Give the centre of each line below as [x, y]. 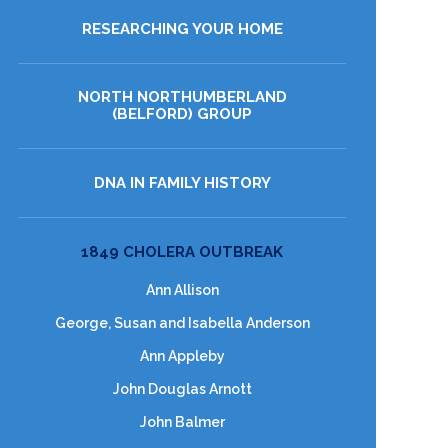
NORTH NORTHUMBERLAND [182, 97]
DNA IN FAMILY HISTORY [182, 183]
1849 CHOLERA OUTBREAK [182, 252]
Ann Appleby [182, 356]
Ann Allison [182, 290]
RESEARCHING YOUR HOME [182, 29]
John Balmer [182, 422]
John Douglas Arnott [182, 389]
